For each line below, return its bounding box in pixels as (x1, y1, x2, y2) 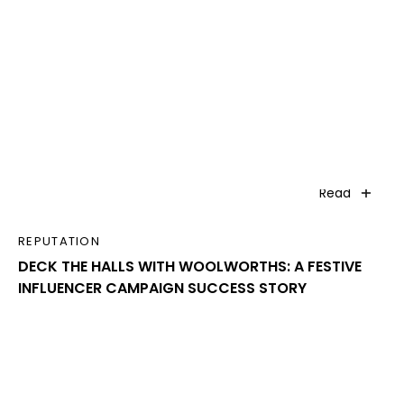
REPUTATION (18, 233, 100, 251)
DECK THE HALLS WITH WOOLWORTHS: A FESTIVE (18, 256, 362, 278)
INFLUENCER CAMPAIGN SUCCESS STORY (18, 278, 307, 299)
